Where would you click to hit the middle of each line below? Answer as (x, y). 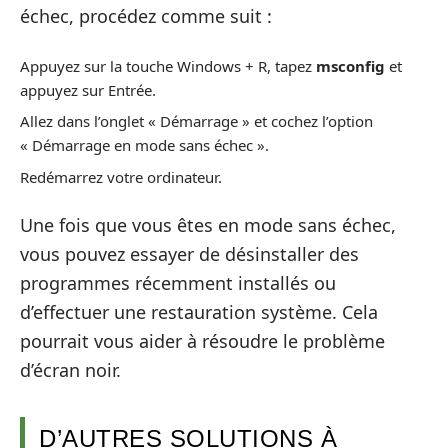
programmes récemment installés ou (178, 283)
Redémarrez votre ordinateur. (121, 176)
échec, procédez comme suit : (146, 16)
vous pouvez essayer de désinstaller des (189, 254)
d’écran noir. (70, 370)
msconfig (350, 65)
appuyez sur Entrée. (88, 89)
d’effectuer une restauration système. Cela (199, 312)
